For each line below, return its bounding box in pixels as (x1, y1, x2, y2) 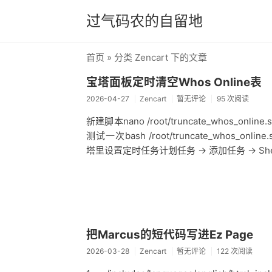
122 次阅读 (216, 246, 253, 256)
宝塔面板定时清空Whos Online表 (86, 75, 262, 89)
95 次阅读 (216, 94, 249, 104)
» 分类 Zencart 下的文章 (104, 52, 207, 63)
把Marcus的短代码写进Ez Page (86, 227, 253, 242)
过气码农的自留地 (86, 12, 203, 30)
